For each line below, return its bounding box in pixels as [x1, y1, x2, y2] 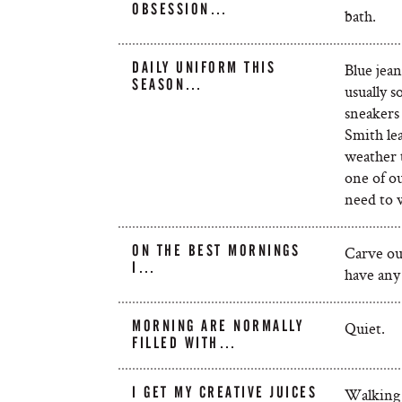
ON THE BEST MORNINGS [132, 241, 301, 259]
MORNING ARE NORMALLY [132, 317, 304, 335]
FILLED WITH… [132, 334, 238, 352]
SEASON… [132, 75, 204, 93]
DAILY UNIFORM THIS [132, 58, 276, 76]
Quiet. [344, 318, 385, 338]
